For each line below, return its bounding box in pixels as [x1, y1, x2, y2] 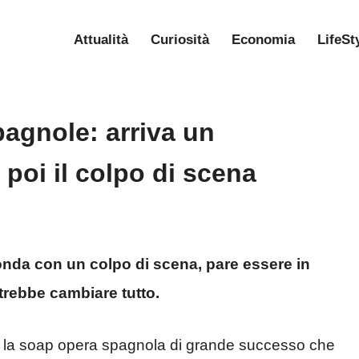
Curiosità [151, 32, 209, 47]
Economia [232, 32, 295, 47]
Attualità [74, 32, 128, 47]
